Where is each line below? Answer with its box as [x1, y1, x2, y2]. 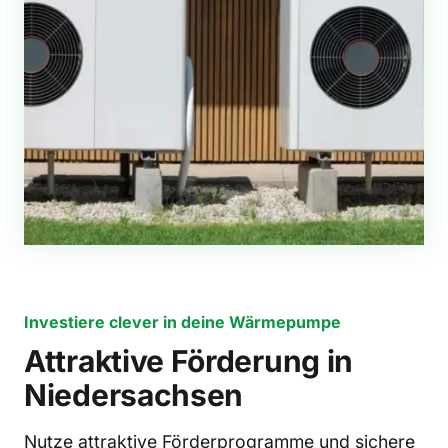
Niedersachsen [24, 377, 244, 413]
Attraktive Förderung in [24, 343, 354, 379]
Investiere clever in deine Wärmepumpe [24, 312, 341, 332]
